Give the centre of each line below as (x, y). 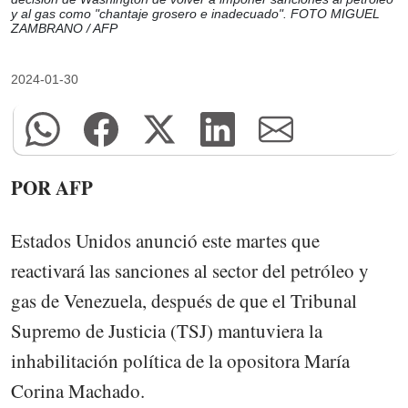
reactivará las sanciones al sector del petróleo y (190, 270)
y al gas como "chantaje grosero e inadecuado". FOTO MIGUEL (195, 13)
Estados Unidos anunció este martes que (165, 240)
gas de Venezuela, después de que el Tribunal (184, 300)
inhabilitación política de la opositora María (180, 360)
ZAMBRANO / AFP (64, 28)
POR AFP (52, 187)
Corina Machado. (78, 390)
